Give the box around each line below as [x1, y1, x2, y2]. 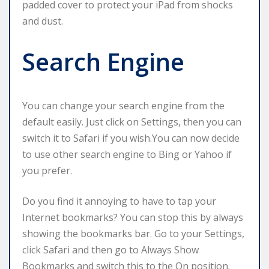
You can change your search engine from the [22, 98, 225, 112]
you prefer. [22, 163, 72, 177]
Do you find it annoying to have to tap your [22, 194, 216, 208]
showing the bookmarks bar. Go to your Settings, [22, 226, 244, 240]
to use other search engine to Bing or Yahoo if [22, 147, 232, 161]
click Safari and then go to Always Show [22, 243, 199, 256]
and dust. [22, 14, 63, 28]
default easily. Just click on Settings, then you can [22, 115, 241, 128]
